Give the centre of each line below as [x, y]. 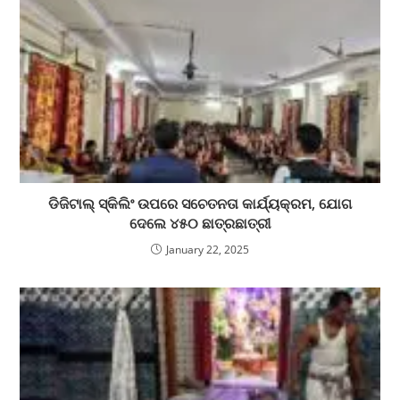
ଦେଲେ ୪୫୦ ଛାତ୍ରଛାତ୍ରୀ [200, 223]
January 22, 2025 [208, 249]
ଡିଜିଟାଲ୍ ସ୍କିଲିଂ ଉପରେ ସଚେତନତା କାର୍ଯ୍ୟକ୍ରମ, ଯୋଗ [200, 203]
